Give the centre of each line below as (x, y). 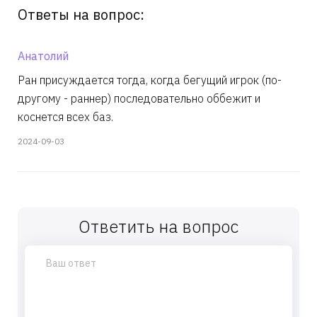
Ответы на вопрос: (81, 15)
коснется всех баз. (65, 117)
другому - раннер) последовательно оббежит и (139, 98)
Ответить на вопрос (158, 226)
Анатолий (43, 56)
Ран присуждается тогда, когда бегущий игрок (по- (150, 80)
